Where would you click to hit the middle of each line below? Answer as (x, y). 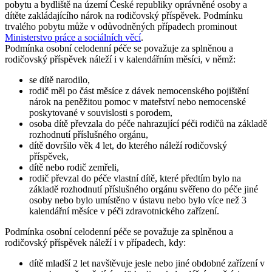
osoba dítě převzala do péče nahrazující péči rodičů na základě (148, 123)
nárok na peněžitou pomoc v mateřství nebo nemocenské (138, 101)
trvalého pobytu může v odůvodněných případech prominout (121, 26)
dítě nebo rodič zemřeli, (74, 167)
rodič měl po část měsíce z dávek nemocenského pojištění (139, 90)
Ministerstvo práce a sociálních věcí (73, 37)
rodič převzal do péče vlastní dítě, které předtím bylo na (135, 178)
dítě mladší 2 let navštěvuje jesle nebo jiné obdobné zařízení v (147, 263)
